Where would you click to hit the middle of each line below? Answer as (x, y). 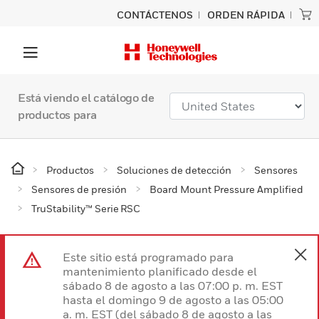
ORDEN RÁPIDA (246, 15)
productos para (57, 115)
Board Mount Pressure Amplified (226, 189)
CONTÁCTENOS (155, 15)
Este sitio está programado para (148, 257)
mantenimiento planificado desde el (160, 271)
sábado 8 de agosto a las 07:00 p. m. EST (173, 286)
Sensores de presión (79, 189)
